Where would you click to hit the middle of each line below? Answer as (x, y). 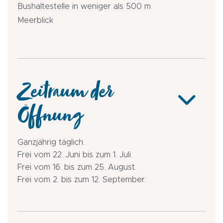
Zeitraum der (65, 95)
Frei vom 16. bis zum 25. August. (77, 167)
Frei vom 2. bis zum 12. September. (82, 179)
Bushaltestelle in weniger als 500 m (84, 6)
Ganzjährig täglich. (51, 142)
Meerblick (35, 20)
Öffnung (50, 119)
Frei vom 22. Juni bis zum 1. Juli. (75, 155)
